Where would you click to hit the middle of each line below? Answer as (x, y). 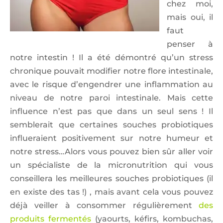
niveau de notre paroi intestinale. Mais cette (111, 98)
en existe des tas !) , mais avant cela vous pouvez (111, 192)
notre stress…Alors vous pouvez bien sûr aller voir (111, 152)
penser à (190, 44)
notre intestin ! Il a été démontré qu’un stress (111, 58)
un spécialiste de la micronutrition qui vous (111, 165)
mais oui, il (190, 17)
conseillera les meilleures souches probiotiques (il (111, 179)
